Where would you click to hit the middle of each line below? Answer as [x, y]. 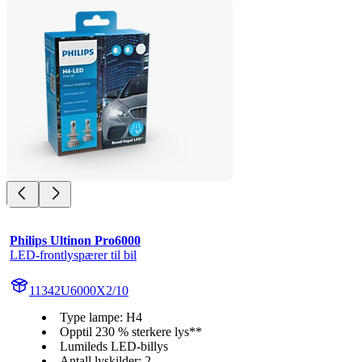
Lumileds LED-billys [114, 347]
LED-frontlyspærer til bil [73, 255]
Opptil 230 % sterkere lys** [131, 332]
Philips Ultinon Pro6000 [75, 241]
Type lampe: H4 [101, 318]
